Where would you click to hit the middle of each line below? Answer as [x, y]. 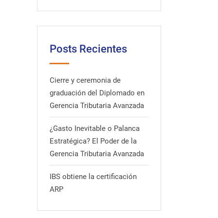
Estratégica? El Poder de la [93, 141]
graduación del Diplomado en [97, 93]
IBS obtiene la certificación [93, 177]
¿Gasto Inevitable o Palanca [95, 128]
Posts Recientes [88, 49]
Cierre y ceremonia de [85, 80]
